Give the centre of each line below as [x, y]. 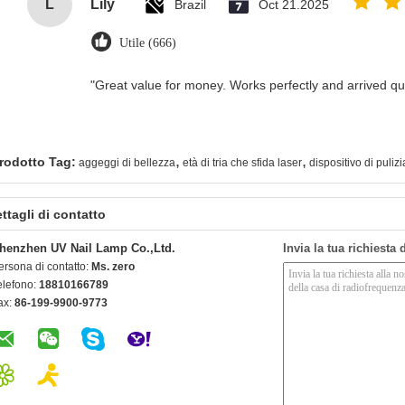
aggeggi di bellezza [127, 162]
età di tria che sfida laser [242, 162]
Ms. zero [113, 266]
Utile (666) [148, 42]
